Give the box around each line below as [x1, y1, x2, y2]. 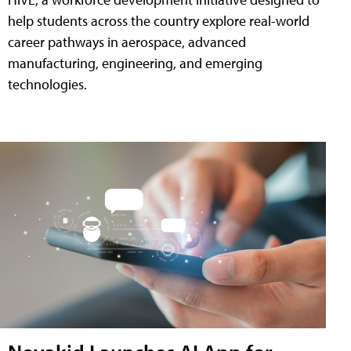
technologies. [8, 75, 87, 93]
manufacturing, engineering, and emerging [8, 54, 262, 72]
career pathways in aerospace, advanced [8, 33, 246, 51]
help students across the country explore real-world [8, 12, 309, 30]
